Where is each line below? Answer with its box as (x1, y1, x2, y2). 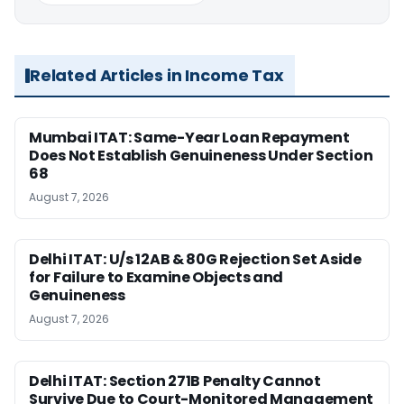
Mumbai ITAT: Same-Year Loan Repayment (29, 127, 350, 148)
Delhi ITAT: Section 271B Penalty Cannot (29, 371, 321, 391)
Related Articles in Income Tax (30, 64, 284, 87)
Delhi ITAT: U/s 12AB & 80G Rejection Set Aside (29, 249, 362, 270)
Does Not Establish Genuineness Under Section (29, 145, 373, 166)
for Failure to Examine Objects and (29, 267, 284, 288)
